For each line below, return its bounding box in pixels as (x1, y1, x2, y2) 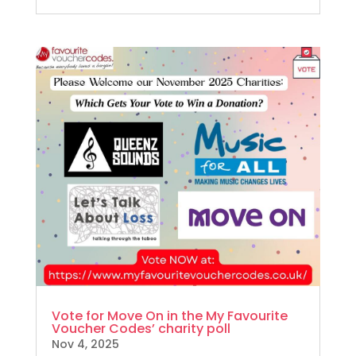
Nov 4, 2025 (51, 335, 119, 352)
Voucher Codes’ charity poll (51, 319, 230, 338)
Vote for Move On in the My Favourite (51, 306, 288, 325)
